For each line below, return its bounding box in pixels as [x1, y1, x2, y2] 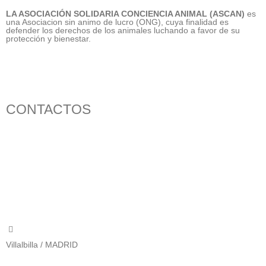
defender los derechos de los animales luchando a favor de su [6, 25, 240, 35]
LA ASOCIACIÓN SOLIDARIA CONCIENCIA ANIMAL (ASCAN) [6, 8, 245, 18]
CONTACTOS [6, 101, 91, 117]
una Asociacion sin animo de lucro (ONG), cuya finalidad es [6, 17, 229, 27]
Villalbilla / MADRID [6, 239, 78, 249]
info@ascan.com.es [6, 199, 80, 209]
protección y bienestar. [6, 33, 91, 43]
